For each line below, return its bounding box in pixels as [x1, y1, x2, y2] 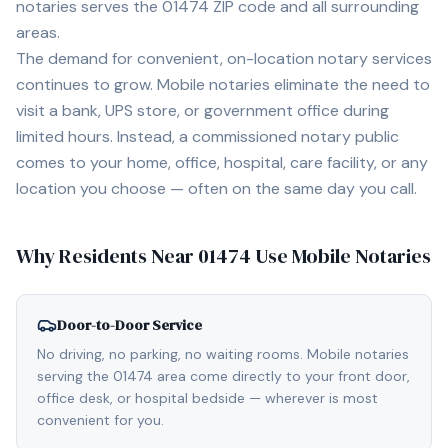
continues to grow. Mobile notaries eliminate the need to [16, 74, 430, 95]
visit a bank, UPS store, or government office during [16, 100, 389, 121]
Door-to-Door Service [57, 315, 202, 335]
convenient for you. [37, 411, 164, 429]
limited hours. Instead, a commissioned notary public [16, 126, 399, 147]
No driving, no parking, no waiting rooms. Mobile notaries [37, 345, 409, 363]
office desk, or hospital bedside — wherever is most [37, 389, 378, 407]
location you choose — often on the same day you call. [16, 178, 417, 199]
